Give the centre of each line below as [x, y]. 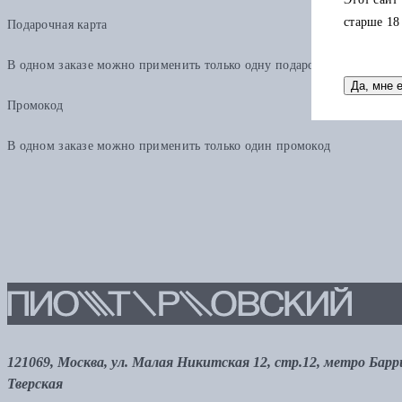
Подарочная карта [57, 25]
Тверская [35, 384]
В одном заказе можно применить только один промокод [169, 146]
